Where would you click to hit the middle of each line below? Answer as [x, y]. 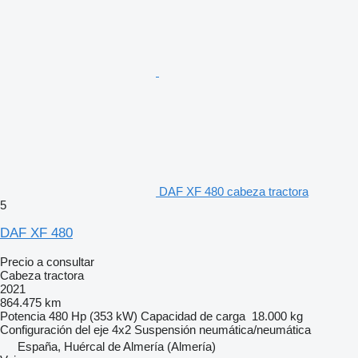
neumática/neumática [255, 329]
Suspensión [165, 329]
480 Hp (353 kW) [93, 316]
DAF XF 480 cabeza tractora [234, 191]
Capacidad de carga [193, 316]
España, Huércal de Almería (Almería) [117, 346]
